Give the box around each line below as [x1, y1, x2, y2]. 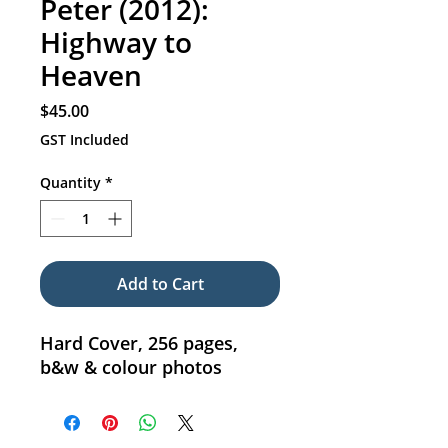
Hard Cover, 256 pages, [40, 331, 238, 356]
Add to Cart [116, 273, 204, 296]
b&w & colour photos [40, 355, 222, 380]
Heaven [40, 56, 142, 95]
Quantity [40, 173, 101, 193]
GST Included [40, 130, 129, 150]
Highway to [40, 23, 192, 62]
